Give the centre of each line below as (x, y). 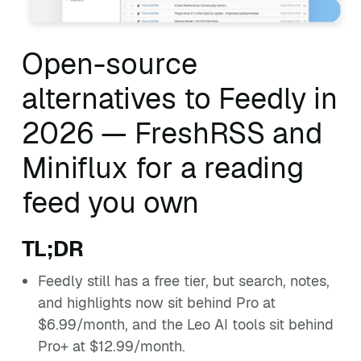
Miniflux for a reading (163, 168)
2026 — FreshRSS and (172, 133)
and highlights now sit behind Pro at (157, 303)
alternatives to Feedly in (180, 99)
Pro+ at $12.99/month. (112, 346)
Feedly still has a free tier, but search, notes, (184, 281)
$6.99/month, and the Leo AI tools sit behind (186, 324)
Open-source (110, 64)
